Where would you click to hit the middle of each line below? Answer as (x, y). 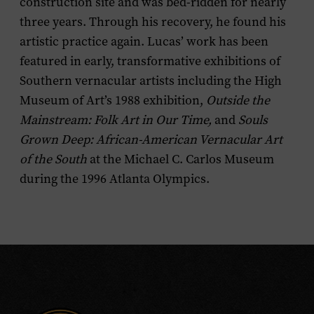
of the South (53, 159)
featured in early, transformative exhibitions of (150, 61)
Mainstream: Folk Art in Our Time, (117, 120)
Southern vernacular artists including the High (151, 81)
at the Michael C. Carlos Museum (180, 159)
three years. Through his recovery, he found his (153, 22)
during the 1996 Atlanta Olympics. (115, 179)
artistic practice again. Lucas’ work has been (144, 41)
